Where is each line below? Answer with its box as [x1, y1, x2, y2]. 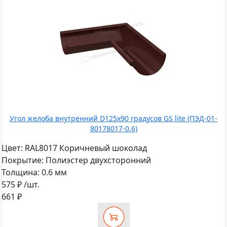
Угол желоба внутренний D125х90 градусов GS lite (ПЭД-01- [10, 113, 217, 124]
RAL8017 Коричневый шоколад [23, 142, 147, 154]
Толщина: [2, 167, 40, 178]
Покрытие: [2, 155, 44, 166]
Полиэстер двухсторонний [44, 155, 151, 166]
